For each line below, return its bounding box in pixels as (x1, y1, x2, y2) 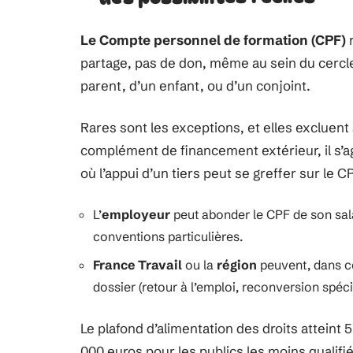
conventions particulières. (93, 229, 243, 244)
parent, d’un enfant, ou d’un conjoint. (80, 77, 310, 94)
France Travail (93, 257, 182, 273)
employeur (102, 206, 170, 222)
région (217, 257, 257, 273)
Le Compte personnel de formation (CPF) (80, 32, 346, 48)
